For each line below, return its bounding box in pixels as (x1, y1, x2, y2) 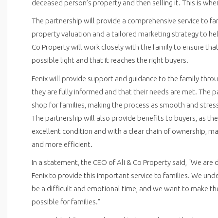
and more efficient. (32, 140, 92, 148)
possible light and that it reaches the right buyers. (32, 56, 188, 64)
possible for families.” (32, 198, 100, 206)
